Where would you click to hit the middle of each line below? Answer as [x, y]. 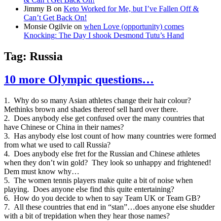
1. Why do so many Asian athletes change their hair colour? [98, 101]
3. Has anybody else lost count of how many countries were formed [110, 136]
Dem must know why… [42, 172]
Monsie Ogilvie [48, 27]
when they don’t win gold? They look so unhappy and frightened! [109, 163]
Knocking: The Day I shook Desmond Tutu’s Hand [104, 36]
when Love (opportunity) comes [134, 27]
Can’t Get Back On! [55, 18]
